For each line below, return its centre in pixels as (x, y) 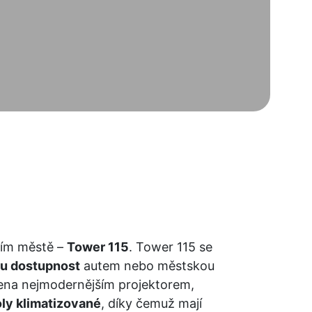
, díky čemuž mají (153, 303)
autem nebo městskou (149, 266)
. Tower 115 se (172, 247)
